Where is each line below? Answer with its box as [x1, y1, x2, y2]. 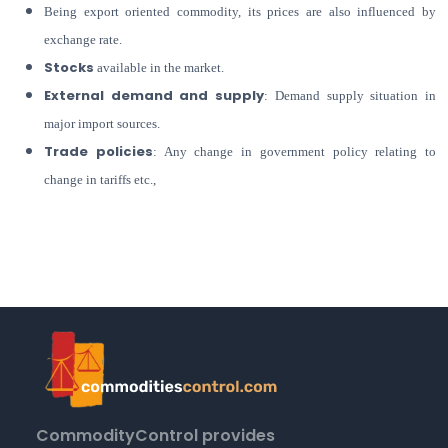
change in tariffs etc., [44, 172, 156, 188]
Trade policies [44, 142, 153, 162]
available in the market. [94, 60, 224, 76]
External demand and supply [44, 86, 265, 106]
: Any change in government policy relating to [152, 144, 436, 160]
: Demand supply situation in [264, 88, 437, 104]
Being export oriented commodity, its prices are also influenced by [44, 4, 436, 20]
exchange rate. [44, 32, 122, 48]
